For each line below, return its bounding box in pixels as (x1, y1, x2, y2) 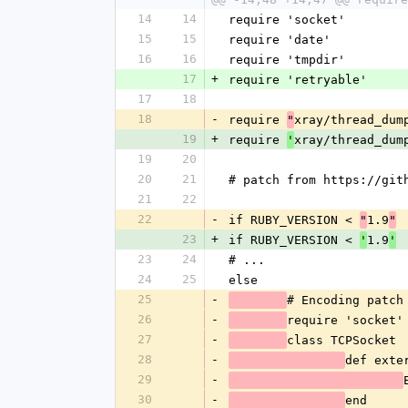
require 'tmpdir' (229, 53, 345, 66)
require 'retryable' (229, 73, 367, 87)
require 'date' (229, 33, 331, 46)
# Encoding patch (287, 292, 403, 307)
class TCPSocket (287, 332, 396, 347)
